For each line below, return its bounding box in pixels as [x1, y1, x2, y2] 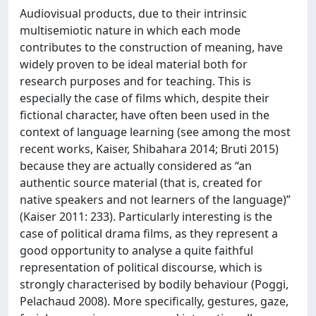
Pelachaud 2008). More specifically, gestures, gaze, [20, 293, 288, 309]
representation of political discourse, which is [20, 260, 262, 275]
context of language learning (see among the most [20, 124, 291, 140]
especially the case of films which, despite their [20, 90, 269, 106]
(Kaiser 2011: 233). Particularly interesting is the [20, 209, 272, 224]
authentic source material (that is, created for [20, 175, 262, 190]
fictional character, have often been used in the [20, 107, 269, 123]
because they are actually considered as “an [20, 158, 252, 174]
